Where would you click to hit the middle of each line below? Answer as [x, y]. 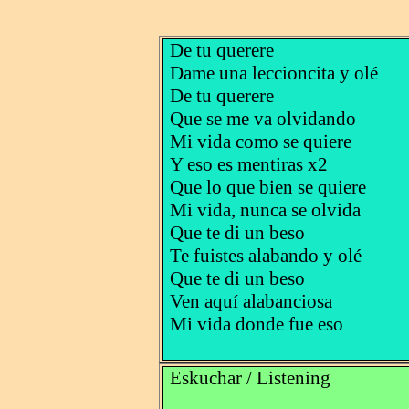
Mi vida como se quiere [260, 142]
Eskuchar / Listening [250, 378]
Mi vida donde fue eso [256, 325]
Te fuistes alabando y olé [265, 256]
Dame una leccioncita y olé [273, 73]
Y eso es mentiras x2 [248, 165]
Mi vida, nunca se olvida [265, 210]
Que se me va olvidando [262, 119]
